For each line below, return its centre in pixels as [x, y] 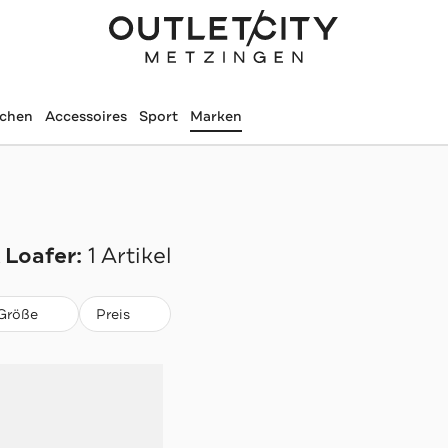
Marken [215, 116]
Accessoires [85, 116]
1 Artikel [129, 256]
